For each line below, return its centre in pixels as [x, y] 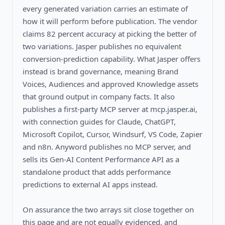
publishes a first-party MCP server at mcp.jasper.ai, [110, 109]
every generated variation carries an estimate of [105, 8]
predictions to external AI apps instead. [90, 184]
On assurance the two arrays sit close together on [108, 209]
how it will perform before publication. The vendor [110, 21]
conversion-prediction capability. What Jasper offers [111, 59]
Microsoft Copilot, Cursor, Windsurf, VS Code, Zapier [113, 134]
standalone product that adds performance [97, 172]
